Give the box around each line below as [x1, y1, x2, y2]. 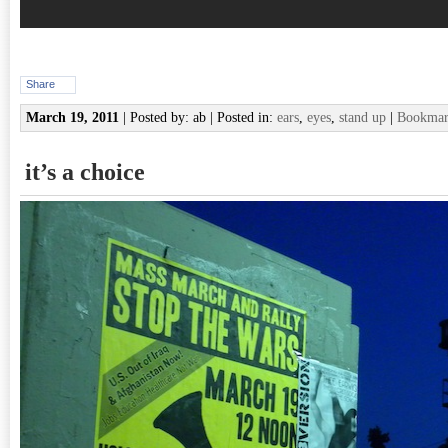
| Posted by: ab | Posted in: [119, 110, 277, 125]
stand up [339, 110, 386, 125]
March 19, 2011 [26, 110, 119, 125]
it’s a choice [25, 159, 145, 185]
